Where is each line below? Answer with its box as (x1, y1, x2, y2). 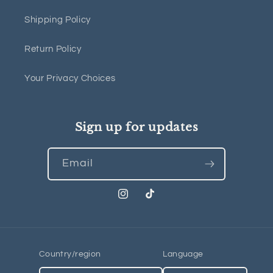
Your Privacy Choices (24, 73, 116, 83)
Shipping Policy (24, 15, 91, 25)
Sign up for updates (74, 119, 199, 135)
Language (163, 249, 204, 258)
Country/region (38, 249, 101, 258)
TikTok (143, 196, 171, 206)
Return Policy (24, 44, 82, 54)
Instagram (116, 196, 162, 206)
